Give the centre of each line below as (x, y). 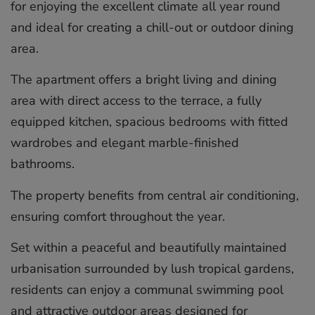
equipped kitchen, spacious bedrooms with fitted (149, 122)
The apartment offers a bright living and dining (144, 80)
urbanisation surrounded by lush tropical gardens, (152, 268)
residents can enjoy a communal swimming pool (147, 289)
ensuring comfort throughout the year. (118, 216)
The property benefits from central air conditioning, (155, 195)
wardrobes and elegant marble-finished (125, 143)
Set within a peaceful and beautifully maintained (149, 247)
